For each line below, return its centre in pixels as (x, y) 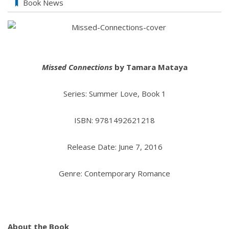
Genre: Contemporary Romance (114, 174)
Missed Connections (77, 67)
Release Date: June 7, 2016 (114, 147)
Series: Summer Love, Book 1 (114, 94)
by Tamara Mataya (150, 67)
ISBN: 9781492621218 (114, 120)
